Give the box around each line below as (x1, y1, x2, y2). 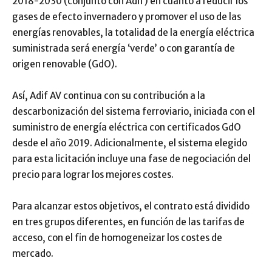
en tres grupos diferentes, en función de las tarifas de (12, 216, 245, 228)
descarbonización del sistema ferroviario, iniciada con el (12, 106, 255, 117)
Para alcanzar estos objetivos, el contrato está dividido (12, 200, 250, 212)
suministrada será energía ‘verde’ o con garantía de (12, 42, 235, 54)
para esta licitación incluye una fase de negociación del (12, 153, 251, 165)
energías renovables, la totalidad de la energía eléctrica (12, 27, 254, 38)
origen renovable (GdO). (12, 58, 117, 70)
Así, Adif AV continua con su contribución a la (12, 90, 205, 101)
